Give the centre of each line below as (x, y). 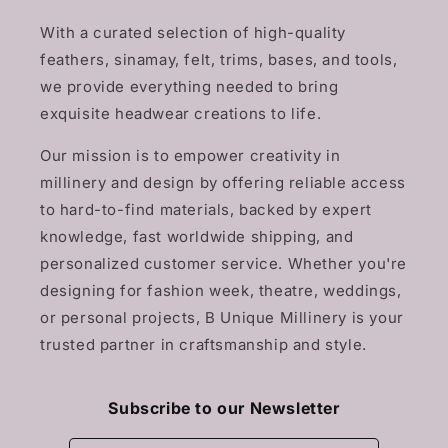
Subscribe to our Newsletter (224, 408)
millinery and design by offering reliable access (223, 183)
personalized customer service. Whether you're (224, 264)
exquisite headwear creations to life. (181, 114)
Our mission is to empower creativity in (190, 156)
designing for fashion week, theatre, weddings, (221, 291)
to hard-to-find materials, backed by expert (206, 210)
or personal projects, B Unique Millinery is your (222, 318)
